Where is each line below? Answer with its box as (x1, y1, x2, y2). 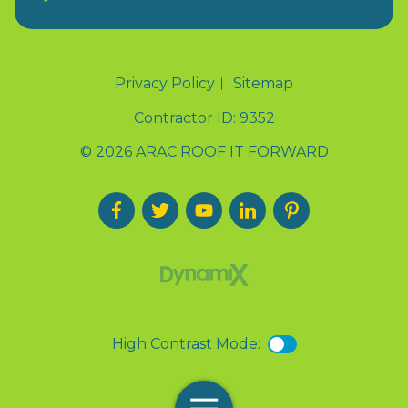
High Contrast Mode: (111, 335, 260, 353)
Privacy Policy (115, 74, 215, 92)
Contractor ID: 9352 (133, 108, 275, 127)
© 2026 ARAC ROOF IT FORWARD (79, 143, 329, 161)
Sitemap (233, 74, 293, 92)
